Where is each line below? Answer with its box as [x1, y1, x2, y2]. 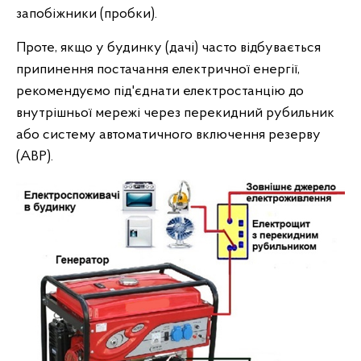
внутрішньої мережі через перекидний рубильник [16, 106, 334, 121]
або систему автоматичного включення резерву [16, 127, 321, 143]
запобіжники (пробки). [16, 6, 157, 22]
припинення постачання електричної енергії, [16, 62, 300, 77]
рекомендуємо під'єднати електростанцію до [16, 84, 304, 99]
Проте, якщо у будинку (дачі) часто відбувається [16, 40, 321, 56]
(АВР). [16, 149, 53, 164]
